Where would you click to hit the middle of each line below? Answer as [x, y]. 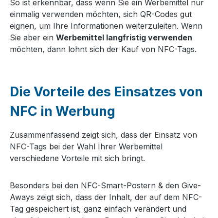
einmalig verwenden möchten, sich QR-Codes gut [101, 14]
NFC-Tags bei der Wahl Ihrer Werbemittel [86, 146]
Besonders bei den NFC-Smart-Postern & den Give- [105, 185]
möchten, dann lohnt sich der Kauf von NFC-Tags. [103, 49]
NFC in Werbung [63, 111]
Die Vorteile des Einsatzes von [106, 91]
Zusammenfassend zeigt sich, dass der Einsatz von [103, 135]
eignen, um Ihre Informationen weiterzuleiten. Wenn [106, 26]
